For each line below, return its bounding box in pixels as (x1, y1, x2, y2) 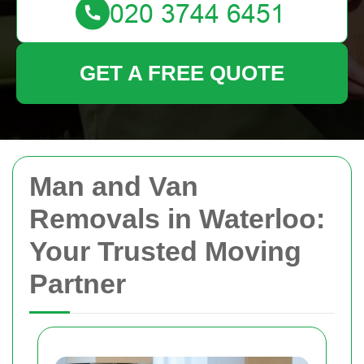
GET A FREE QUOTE (80, 61, 284, 85)
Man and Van (29, 171, 198, 201)
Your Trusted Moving (29, 236, 301, 266)
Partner (29, 268, 126, 299)
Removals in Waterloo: (29, 203, 325, 234)
